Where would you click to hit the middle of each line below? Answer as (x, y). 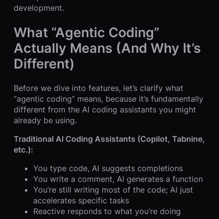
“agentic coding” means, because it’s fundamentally (109, 99)
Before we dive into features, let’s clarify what (99, 88)
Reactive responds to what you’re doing (107, 211)
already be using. (45, 120)
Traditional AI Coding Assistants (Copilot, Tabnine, (109, 139)
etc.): (23, 149)
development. (39, 8)
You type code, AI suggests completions (108, 168)
